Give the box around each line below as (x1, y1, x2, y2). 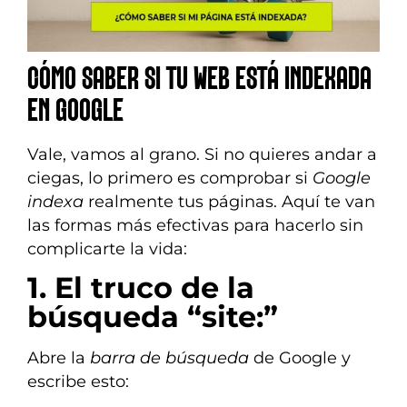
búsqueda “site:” (27, 299, 278, 335)
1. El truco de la (27, 270, 254, 306)
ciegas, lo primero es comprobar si (27, 168, 313, 188)
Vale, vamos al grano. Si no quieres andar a (27, 144, 377, 164)
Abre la (27, 348, 90, 368)
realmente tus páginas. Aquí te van (84, 192, 375, 212)
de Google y (249, 348, 351, 368)
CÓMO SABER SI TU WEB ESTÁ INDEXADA (27, 65, 372, 96)
